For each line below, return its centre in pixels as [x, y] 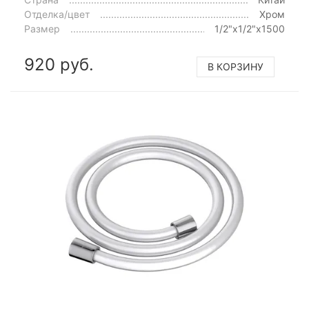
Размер [42, 29]
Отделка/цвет [57, 14]
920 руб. [59, 64]
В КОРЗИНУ [236, 67]
